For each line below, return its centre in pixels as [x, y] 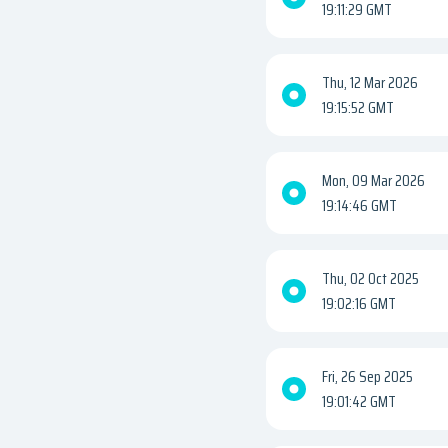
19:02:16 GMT [359, 304]
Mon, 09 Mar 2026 [373, 181]
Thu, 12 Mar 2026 [370, 83]
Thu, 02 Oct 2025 [370, 279]
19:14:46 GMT [359, 206]
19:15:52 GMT [358, 108]
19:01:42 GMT [359, 402]
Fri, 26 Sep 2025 [367, 377]
